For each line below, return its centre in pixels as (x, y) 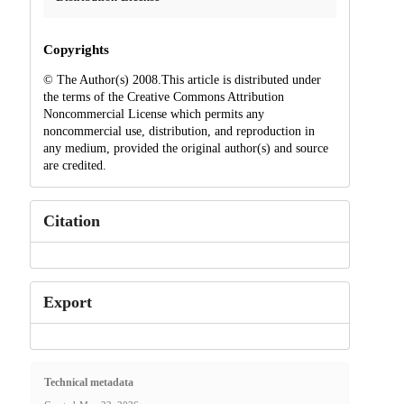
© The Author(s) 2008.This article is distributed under (182, 79)
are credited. (74, 165)
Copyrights (76, 49)
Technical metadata (88, 383)
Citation (71, 220)
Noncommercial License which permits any (153, 114)
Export (67, 302)
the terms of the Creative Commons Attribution (163, 96)
